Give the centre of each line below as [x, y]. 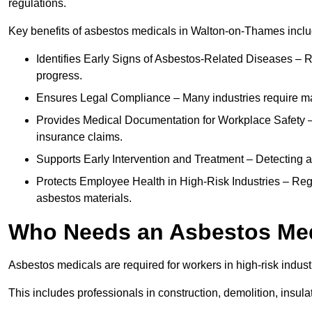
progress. [59, 76]
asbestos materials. [84, 198]
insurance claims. [79, 137]
